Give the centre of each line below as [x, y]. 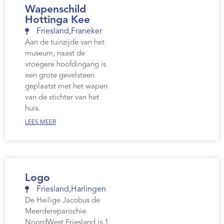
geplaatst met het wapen [66, 87]
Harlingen [88, 190]
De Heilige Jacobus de [62, 201]
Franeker [86, 32]
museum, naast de [55, 54]
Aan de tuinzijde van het [65, 43]
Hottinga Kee [57, 20]
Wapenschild [55, 10]
